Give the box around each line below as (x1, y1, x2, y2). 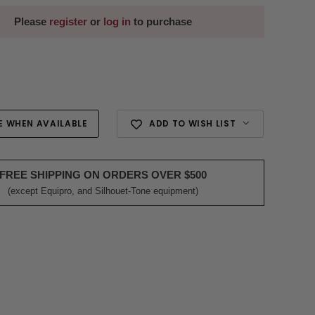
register (49, 15, 87, 27)
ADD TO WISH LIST (148, 117, 236, 129)
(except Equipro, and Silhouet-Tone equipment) (7, 186, 198, 196)
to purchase (130, 15, 192, 27)
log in (103, 15, 131, 27)
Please (13, 15, 49, 27)
